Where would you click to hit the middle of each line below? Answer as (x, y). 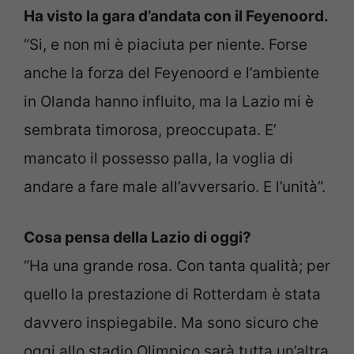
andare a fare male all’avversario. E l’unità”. (175, 186)
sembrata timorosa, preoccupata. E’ (150, 130)
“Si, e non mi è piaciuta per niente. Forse (166, 44)
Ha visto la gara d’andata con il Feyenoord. (176, 16)
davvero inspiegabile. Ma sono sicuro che (171, 323)
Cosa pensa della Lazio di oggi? (137, 238)
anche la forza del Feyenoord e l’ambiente (171, 73)
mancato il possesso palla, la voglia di (158, 158)
